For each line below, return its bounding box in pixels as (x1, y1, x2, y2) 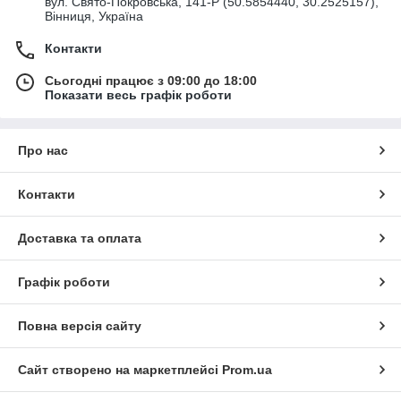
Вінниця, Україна (45, 9, 143, 24)
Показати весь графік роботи (45, 88, 232, 103)
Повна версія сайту (18, 319, 141, 334)
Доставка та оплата (18, 231, 141, 246)
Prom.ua (222, 363, 272, 378)
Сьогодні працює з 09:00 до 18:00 (45, 73, 257, 89)
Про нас (18, 143, 68, 158)
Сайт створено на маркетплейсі (18, 363, 222, 378)
